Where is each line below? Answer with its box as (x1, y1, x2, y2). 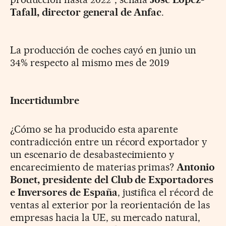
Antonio (177, 160, 215, 173)
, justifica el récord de (117, 186, 214, 198)
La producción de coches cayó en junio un (10, 43, 196, 56)
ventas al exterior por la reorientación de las (10, 198, 210, 211)
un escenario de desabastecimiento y (10, 148, 175, 160)
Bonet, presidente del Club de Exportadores (10, 173, 214, 186)
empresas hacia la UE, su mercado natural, (10, 211, 201, 223)
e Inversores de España (10, 186, 118, 198)
